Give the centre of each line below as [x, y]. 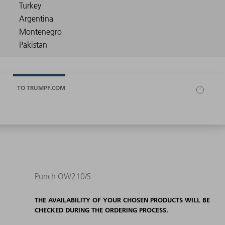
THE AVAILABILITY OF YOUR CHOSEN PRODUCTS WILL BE [122, 200]
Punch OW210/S [63, 177]
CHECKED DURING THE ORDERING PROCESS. [101, 210]
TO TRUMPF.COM [41, 87]
